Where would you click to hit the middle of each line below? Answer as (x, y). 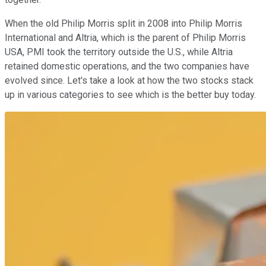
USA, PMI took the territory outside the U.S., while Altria (119, 52)
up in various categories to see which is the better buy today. (130, 94)
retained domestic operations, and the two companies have (127, 66)
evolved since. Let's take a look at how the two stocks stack (129, 80)
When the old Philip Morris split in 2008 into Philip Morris (123, 23)
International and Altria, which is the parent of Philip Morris (125, 37)
